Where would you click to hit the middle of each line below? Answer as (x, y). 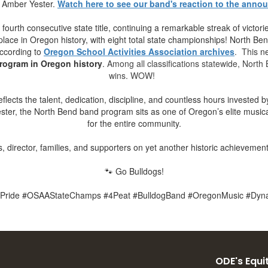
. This (247, 52)
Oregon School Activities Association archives (139, 52)
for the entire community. (134, 124)
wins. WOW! (134, 76)
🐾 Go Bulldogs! (134, 171)
